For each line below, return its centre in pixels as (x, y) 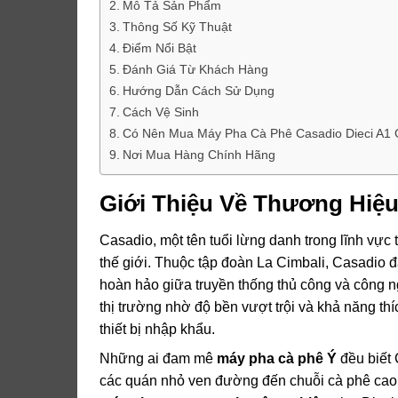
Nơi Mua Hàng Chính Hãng (199, 154)
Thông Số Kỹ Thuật (177, 26)
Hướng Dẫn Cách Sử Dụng (198, 90)
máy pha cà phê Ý (277, 359)
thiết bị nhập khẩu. (157, 330)
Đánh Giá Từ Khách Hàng (195, 69)
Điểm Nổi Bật (159, 48)
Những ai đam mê (158, 359)
